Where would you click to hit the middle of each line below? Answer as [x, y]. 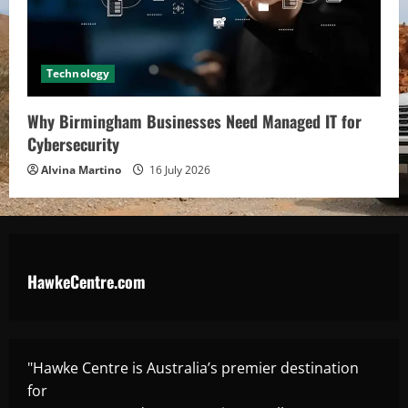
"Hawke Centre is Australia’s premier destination [193, 368]
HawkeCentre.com [87, 282]
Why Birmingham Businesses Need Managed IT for [194, 122]
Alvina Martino [81, 170]
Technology [78, 74]
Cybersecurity [73, 144]
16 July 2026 [178, 170]
